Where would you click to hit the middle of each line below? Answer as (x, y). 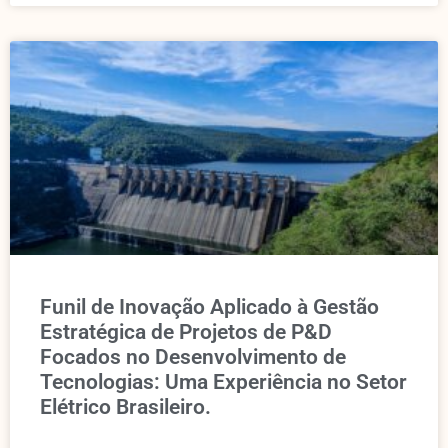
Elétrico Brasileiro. (125, 407)
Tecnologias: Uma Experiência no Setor (223, 382)
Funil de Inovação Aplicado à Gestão (209, 307)
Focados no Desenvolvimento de (193, 357)
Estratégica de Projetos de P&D (186, 332)
